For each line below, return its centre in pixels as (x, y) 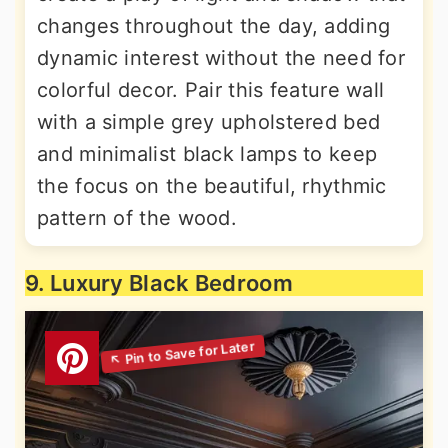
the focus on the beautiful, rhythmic (212, 186)
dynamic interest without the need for (221, 58)
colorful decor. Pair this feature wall (211, 90)
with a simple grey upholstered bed (209, 122)
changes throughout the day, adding (214, 26)
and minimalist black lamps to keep (207, 154)
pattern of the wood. (137, 218)
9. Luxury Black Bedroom (159, 283)
